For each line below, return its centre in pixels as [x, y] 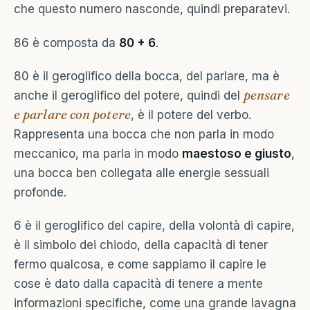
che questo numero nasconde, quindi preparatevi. [152, 9]
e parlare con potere [72, 115]
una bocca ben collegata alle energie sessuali [142, 173]
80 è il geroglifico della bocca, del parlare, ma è [147, 76]
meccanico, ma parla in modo [98, 154]
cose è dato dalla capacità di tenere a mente [138, 284]
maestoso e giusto [237, 154]
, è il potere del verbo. [191, 115]
